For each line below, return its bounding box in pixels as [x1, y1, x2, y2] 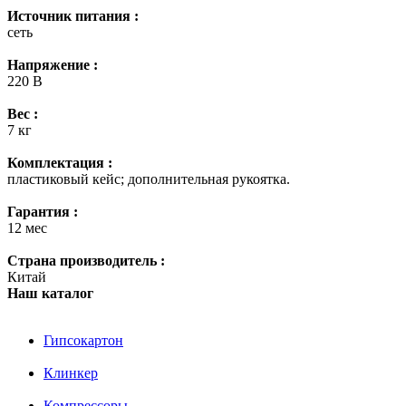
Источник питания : [7, 7, 139, 24]
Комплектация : [7, 154, 112, 170]
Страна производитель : [7, 252, 165, 268]
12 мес [7, 219, 47, 236]
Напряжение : [7, 56, 98, 72]
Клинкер [43, 364, 98, 381]
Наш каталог [7, 285, 93, 301]
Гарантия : [7, 203, 78, 219]
